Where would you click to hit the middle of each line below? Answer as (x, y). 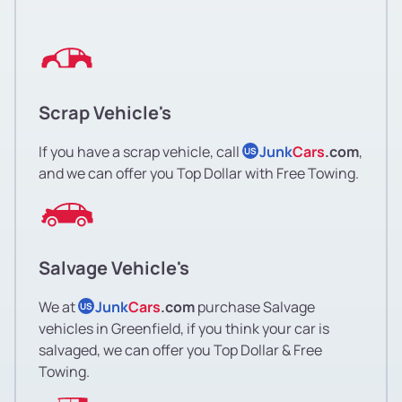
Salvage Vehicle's (114, 267)
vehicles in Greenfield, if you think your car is (184, 328)
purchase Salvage (255, 306)
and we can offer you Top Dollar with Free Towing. (199, 173)
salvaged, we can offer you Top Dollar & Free (180, 350)
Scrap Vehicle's (105, 112)
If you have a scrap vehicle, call (140, 151)
